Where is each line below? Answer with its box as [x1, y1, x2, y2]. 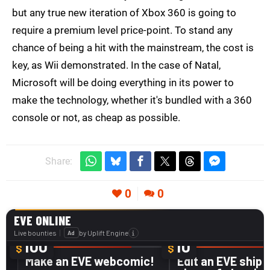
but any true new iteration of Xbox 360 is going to [12, 7, 236, 19]
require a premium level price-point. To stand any [12, 24, 233, 37]
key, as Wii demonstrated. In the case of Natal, [12, 59, 221, 72]
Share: [45, 155, 72, 168]
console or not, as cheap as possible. [12, 111, 180, 124]
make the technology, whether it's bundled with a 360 [12, 94, 252, 107]
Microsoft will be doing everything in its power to [12, 77, 234, 89]
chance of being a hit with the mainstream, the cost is [12, 42, 254, 54]
